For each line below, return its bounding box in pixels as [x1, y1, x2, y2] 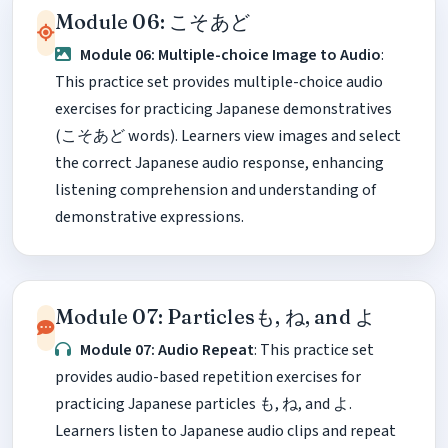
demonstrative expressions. [55, 205, 244, 228]
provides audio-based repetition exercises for [55, 365, 361, 388]
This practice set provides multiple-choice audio [55, 70, 383, 93]
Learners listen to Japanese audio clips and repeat [55, 419, 396, 442]
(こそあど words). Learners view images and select [55, 124, 401, 147]
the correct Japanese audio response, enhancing [55, 151, 384, 174]
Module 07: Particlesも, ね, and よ [55, 303, 376, 329]
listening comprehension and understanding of [55, 178, 376, 201]
